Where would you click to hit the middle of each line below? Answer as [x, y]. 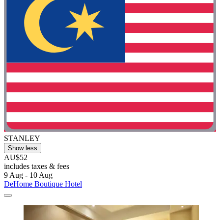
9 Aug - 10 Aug [28, 175]
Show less [23, 148]
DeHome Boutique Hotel [43, 184]
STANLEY [22, 138]
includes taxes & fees [37, 166]
